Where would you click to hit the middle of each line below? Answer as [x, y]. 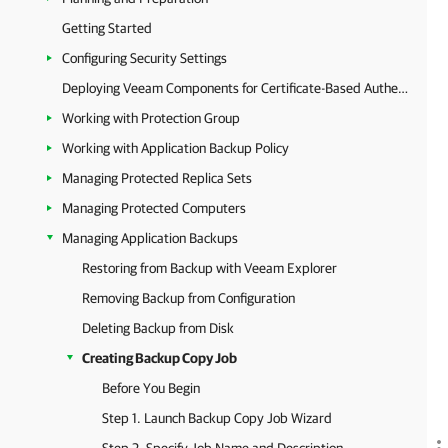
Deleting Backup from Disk [158, 328]
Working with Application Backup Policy [175, 148]
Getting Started [107, 28]
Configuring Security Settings [144, 58]
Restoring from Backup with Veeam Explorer [209, 268]
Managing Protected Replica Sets [157, 178]
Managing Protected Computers [154, 208]
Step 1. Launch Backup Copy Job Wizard [217, 418]
